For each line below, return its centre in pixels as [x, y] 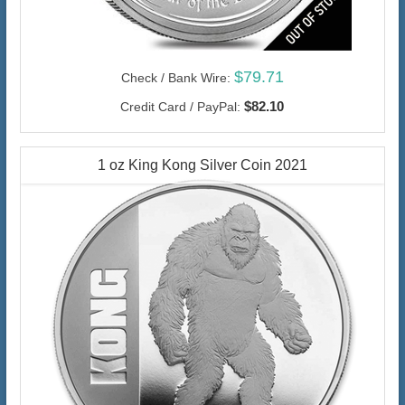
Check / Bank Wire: [175, 78]
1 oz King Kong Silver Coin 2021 [202, 165]
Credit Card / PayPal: [181, 107]
